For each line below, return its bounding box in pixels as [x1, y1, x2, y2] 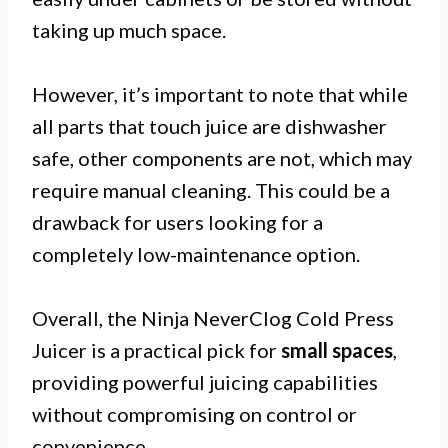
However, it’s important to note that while [32, 81, 408, 106]
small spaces [281, 337, 393, 362]
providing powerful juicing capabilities [32, 369, 378, 394]
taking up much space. [32, 17, 226, 42]
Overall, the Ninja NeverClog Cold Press [32, 305, 394, 330]
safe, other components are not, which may [32, 145, 412, 170]
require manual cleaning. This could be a [32, 177, 390, 202]
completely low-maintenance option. [32, 241, 360, 266]
